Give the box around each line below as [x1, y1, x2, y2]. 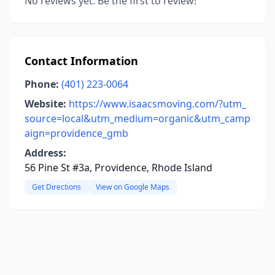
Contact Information [25, 53, 138, 68]
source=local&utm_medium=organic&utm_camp [25, 112, 250, 125]
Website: [25, 97, 66, 110]
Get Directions [32, 182, 81, 192]
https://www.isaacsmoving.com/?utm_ [69, 97, 246, 110]
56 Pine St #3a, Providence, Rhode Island [25, 161, 212, 174]
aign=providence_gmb [25, 126, 128, 140]
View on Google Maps [96, 182, 169, 192]
